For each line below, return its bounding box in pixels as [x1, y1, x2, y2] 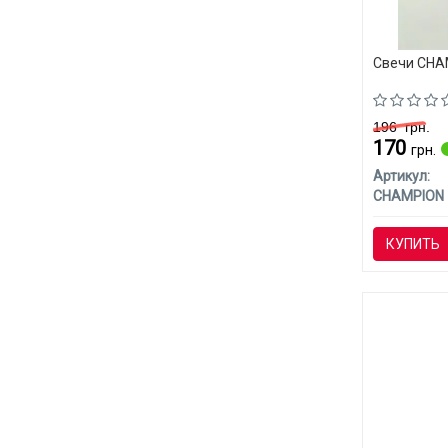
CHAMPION [372, 188, 444, 205]
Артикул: [372, 168, 430, 185]
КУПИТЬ [385, 236, 440, 253]
